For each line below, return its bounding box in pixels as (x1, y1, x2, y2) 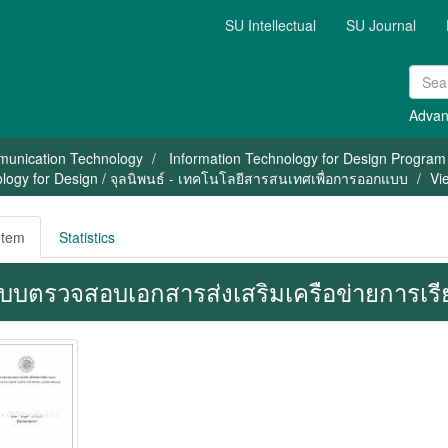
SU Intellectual (225, 15, 316, 35)
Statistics (58, 227, 115, 247)
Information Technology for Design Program (169, 148, 446, 168)
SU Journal (346, 15, 416, 35)
